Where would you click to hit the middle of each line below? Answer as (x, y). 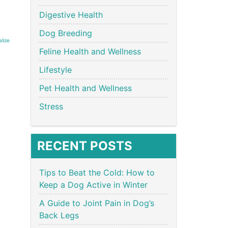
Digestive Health (71, 15)
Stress (51, 106)
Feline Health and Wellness (90, 51)
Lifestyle (55, 69)
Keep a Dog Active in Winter (95, 184)
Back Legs (60, 215)
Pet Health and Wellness (85, 88)
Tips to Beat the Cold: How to (97, 172)
